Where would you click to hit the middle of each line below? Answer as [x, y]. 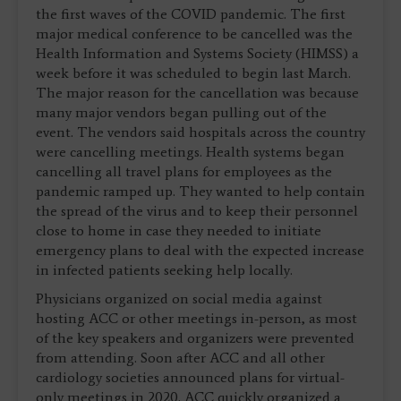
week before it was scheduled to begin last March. [193, 73]
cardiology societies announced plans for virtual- [190, 377]
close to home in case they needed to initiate [179, 230]
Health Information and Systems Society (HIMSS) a [197, 53]
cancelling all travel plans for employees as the [184, 171]
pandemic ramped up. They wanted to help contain [200, 191]
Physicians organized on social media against [179, 298]
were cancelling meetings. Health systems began [190, 151]
